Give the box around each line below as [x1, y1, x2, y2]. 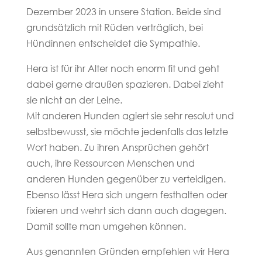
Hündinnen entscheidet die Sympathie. [26, 36, 200, 49]
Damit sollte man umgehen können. [26, 219, 186, 232]
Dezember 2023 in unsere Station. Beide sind [26, 5, 221, 18]
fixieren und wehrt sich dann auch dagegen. [26, 204, 226, 216]
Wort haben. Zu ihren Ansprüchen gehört [26, 140, 209, 153]
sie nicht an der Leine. [26, 93, 122, 106]
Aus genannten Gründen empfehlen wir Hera [26, 244, 229, 257]
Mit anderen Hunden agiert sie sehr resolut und [26, 109, 234, 122]
